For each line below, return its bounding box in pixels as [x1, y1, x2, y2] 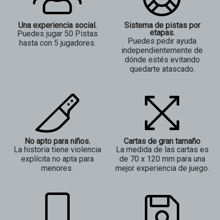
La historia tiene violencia [13, 145, 101, 155]
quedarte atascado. [129, 64, 195, 74]
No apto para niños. [24, 137, 90, 146]
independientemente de [121, 46, 203, 55]
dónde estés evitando [124, 55, 200, 65]
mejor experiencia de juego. [115, 164, 209, 173]
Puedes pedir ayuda [128, 36, 197, 46]
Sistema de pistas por [124, 21, 200, 30]
